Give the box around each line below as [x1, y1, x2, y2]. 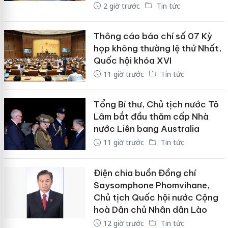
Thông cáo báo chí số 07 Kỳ [93, 30, 212, 42]
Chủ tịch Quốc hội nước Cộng [93, 191, 218, 203]
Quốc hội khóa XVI [93, 54, 172, 66]
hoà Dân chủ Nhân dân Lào [93, 204, 207, 215]
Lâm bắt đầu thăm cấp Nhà [93, 111, 209, 123]
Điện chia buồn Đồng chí [93, 167, 196, 179]
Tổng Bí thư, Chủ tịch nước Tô [93, 99, 219, 110]
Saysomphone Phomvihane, [93, 179, 210, 191]
